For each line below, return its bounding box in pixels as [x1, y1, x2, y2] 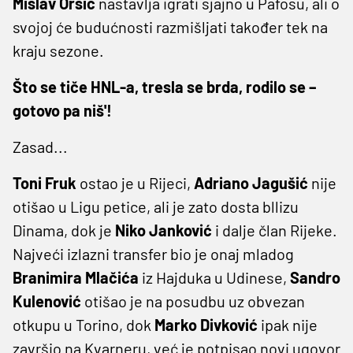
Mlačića [85, 267, 139, 287]
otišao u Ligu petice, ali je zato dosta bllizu [13, 196, 299, 216]
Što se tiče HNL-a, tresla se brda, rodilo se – [13, 76, 317, 96]
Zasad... [13, 136, 68, 156]
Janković [149, 220, 212, 240]
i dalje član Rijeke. [212, 220, 337, 240]
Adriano [194, 173, 249, 192]
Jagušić [252, 173, 308, 192]
